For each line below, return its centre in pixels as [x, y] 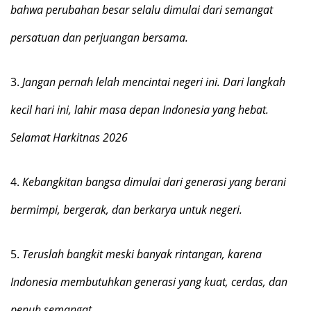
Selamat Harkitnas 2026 [69, 137]
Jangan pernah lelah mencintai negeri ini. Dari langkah [154, 82]
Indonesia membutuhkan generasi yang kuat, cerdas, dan [149, 282]
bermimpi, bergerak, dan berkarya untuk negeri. [126, 210]
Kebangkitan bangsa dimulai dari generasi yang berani [154, 182]
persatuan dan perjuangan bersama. [99, 37]
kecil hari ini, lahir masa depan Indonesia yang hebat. [140, 110]
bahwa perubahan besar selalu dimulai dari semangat [142, 10]
